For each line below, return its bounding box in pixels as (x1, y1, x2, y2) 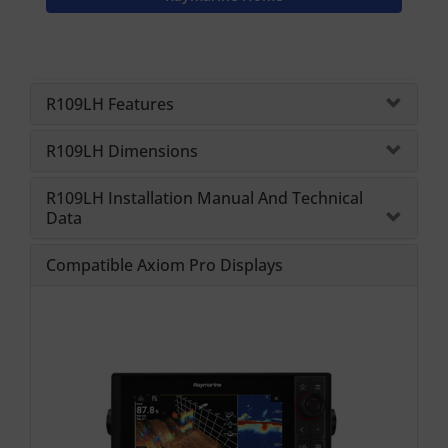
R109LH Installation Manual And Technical (46, 186, 363, 209)
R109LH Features (46, 92, 174, 115)
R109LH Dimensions (46, 139, 198, 162)
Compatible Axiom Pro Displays (46, 253, 283, 276)
